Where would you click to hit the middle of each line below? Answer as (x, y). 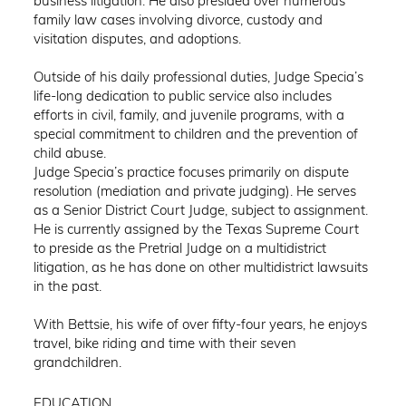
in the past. (68, 286)
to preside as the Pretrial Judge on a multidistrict (180, 248)
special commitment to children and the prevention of (196, 134)
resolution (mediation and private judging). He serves (195, 191)
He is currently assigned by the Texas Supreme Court (197, 229)
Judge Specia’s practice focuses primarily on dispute (192, 172)
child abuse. (70, 153)
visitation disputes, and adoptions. (138, 39)
